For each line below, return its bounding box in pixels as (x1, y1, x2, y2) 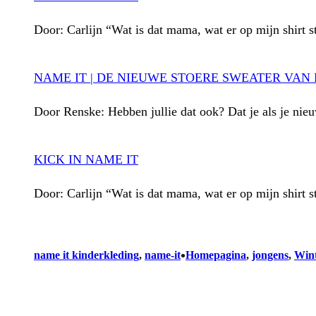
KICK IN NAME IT (34, 152, 138, 166)
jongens (252, 248, 288, 261)
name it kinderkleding (34, 248, 139, 261)
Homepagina (186, 248, 246, 261)
